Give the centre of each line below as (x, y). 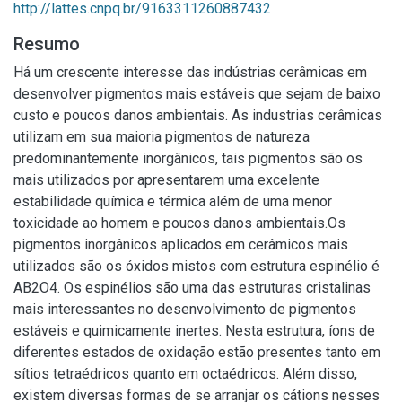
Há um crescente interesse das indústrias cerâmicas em (190, 72)
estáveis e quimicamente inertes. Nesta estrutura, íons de (194, 331)
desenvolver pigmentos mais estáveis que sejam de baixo (197, 94)
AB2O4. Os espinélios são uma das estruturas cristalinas (192, 288)
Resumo (47, 44)
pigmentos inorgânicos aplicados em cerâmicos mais (181, 245)
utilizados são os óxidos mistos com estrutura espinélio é (197, 266)
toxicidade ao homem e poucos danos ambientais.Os (179, 223)
